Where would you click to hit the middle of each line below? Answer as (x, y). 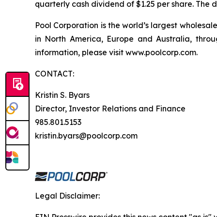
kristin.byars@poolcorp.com (86, 136)
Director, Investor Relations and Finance (110, 108)
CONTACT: (54, 74)
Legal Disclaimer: (67, 196)
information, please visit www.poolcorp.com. (116, 52)
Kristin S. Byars (62, 95)
